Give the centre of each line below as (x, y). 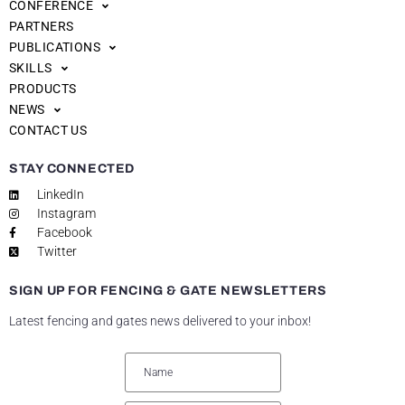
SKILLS (31, 68)
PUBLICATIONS (55, 47)
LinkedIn (61, 195)
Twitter (57, 252)
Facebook (65, 233)
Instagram (66, 214)
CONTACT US (48, 131)
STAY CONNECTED (72, 169)
